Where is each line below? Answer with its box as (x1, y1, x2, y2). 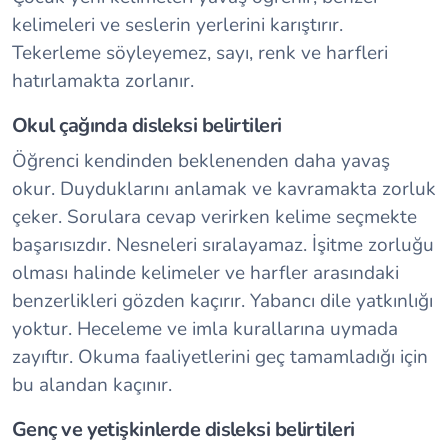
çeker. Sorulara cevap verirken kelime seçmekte (12, 203, 417, 230)
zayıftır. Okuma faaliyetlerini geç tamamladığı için (12, 343, 428, 370)
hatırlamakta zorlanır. (12, 67, 194, 94)
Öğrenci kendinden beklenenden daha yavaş (12, 147, 390, 174)
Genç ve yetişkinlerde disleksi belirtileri (12, 415, 355, 443)
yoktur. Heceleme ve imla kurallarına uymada (12, 315, 398, 342)
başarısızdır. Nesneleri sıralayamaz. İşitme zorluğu (12, 231, 434, 258)
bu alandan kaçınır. (12, 371, 172, 398)
